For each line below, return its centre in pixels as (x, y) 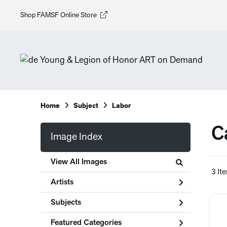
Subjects (66, 202)
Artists (62, 182)
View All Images (79, 162)
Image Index (77, 137)
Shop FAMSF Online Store (59, 15)
